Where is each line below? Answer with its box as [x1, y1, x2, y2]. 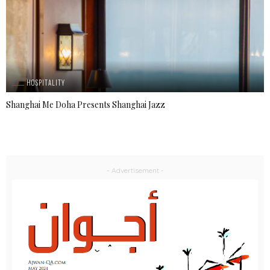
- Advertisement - [106, 166, 164, 175]
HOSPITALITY [27, 78, 65, 88]
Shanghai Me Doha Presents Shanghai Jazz [6, 99, 165, 111]
